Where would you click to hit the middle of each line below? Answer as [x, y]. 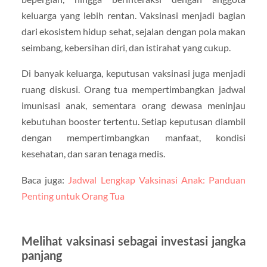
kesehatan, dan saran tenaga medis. [93, 154]
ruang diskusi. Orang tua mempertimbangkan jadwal [133, 89]
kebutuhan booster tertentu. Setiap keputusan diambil [133, 122]
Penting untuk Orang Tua [73, 195]
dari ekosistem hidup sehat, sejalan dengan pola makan [133, 32]
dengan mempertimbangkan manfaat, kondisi [133, 138]
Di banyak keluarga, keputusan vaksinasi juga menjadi [133, 73]
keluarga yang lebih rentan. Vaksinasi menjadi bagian [133, 15]
